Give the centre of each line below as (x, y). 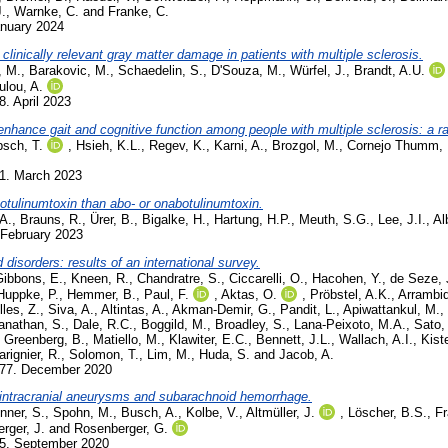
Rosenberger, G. (121, 429)
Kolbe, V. (212, 413)
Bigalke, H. (174, 219)
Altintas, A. (133, 309)
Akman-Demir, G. (222, 309)
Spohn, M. (83, 413)
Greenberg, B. (44, 339)
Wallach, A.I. (376, 339)
